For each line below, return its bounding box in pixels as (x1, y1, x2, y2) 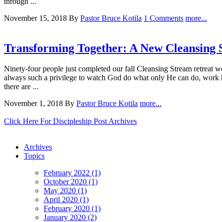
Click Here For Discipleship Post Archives (4, 117, 137, 126)
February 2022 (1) (44, 168, 101, 177)
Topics (24, 152, 45, 161)
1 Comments (144, 13, 183, 22)
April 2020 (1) (44, 195, 89, 204)
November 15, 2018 (4, 13, 69, 22)
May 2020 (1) (44, 186, 87, 195)
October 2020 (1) (44, 177, 98, 186)
